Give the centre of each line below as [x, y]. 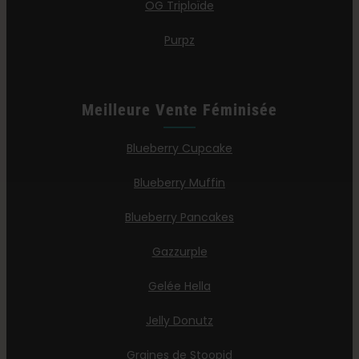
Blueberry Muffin [179, 183]
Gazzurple [179, 252]
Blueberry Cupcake [179, 149]
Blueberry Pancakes [179, 218]
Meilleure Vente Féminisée [179, 110]
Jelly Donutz [179, 321]
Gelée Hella [179, 286]
